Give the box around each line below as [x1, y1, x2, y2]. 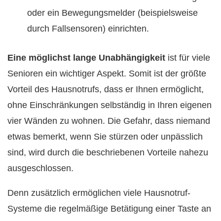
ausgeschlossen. [7, 163, 74, 173]
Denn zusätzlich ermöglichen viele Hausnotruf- [7, 187, 190, 198]
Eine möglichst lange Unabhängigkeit [7, 52, 165, 63]
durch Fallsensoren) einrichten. [27, 23, 149, 34]
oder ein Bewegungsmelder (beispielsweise [27, 7, 198, 18]
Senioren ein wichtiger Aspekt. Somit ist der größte [7, 68, 206, 78]
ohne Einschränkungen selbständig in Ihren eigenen [7, 100, 212, 110]
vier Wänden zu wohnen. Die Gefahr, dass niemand [7, 115, 210, 126]
